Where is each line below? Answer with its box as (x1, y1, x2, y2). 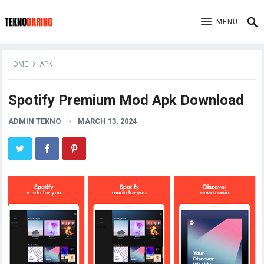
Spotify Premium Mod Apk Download (8, 92, 245, 108)
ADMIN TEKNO (8, 117, 61, 126)
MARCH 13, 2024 (78, 117, 137, 126)
